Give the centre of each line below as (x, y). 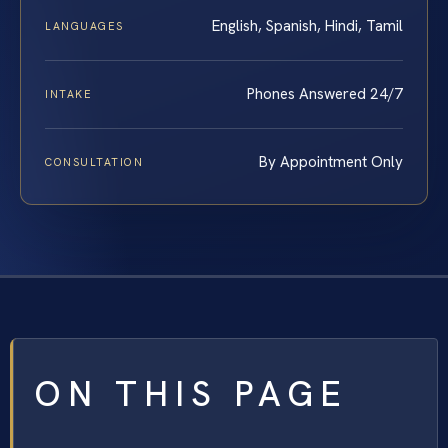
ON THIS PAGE (191, 393)
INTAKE (69, 93)
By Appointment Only (331, 161)
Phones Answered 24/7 (325, 93)
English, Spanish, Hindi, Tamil (307, 25)
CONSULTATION (94, 161)
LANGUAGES (84, 25)
